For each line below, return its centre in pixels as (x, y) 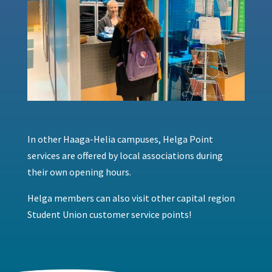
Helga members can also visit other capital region (131, 198)
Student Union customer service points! (109, 215)
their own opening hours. (79, 172)
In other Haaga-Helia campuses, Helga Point (120, 139)
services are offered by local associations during (125, 156)
